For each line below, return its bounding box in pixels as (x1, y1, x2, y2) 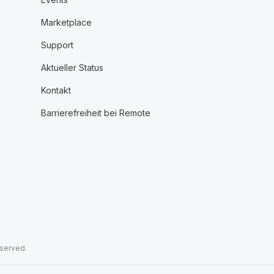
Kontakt (40, 85, 71, 95)
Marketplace (40, 17, 92, 28)
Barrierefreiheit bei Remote (40, 108, 150, 118)
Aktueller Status (40, 62, 103, 73)
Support (40, 40, 73, 50)
